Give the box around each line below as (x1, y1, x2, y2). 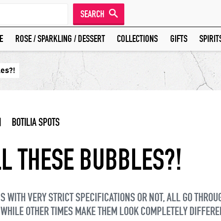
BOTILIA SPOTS (12, 116, 60, 129)
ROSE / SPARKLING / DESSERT (15, 33, 105, 44)
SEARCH (80, 8, 105, 20)
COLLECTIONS (117, 33, 158, 44)
